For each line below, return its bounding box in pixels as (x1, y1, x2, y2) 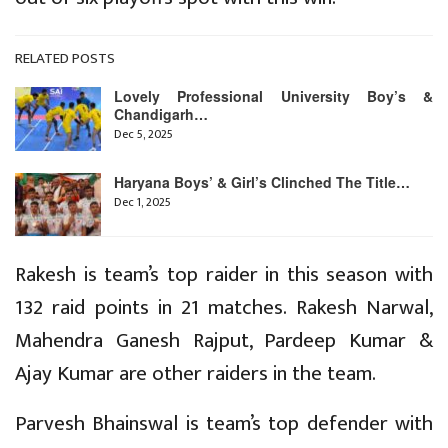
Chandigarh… (114, 104, 208, 125)
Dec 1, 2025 (114, 191, 171, 212)
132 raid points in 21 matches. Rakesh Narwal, (15, 290, 433, 326)
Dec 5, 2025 (114, 124, 173, 145)
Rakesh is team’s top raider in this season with (15, 257, 433, 293)
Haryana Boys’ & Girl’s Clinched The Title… (114, 171, 410, 192)
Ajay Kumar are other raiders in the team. (15, 356, 376, 392)
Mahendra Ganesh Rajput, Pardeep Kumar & (15, 323, 433, 359)
